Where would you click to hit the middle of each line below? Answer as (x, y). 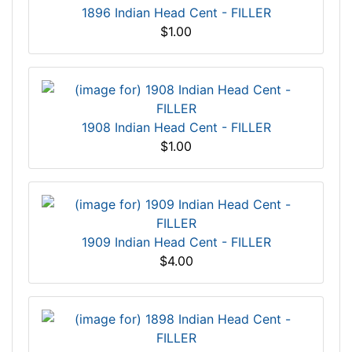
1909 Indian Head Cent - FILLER (176, 242)
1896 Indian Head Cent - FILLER (176, 13)
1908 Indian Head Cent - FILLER (176, 128)
